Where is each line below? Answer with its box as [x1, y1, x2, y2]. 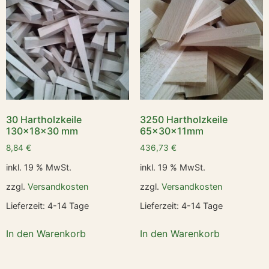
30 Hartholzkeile [6, 113, 82, 126]
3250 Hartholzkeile [139, 113, 228, 126]
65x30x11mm [139, 125, 204, 138]
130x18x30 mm [6, 125, 78, 138]
